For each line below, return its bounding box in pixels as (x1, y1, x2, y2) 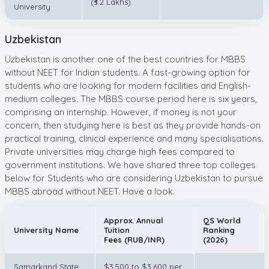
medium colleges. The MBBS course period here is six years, (5, 92, 257, 104)
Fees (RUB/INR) (104, 234, 165, 244)
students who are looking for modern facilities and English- (5, 79, 251, 91)
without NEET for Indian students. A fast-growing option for (5, 66, 250, 78)
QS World (203, 215, 241, 225)
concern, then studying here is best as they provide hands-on (5, 119, 261, 131)
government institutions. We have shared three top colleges (5, 159, 256, 171)
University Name (14, 225, 79, 235)
